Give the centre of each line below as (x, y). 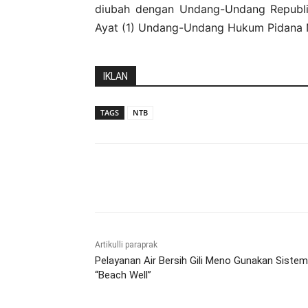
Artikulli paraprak (126, 244)
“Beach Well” (123, 275)
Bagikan (142, 178)
